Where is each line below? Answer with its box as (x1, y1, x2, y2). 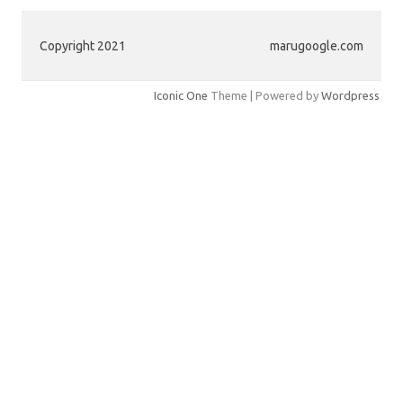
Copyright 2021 (40, 38, 126, 53)
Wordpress (321, 88, 380, 102)
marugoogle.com (270, 38, 363, 53)
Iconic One (154, 88, 208, 102)
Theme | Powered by (208, 88, 321, 102)
